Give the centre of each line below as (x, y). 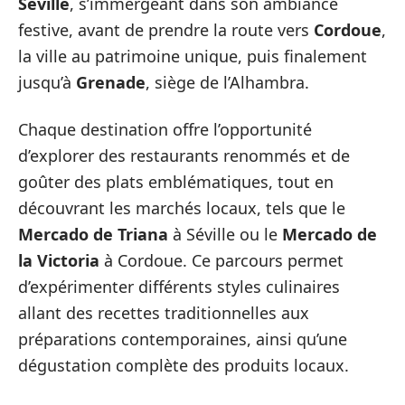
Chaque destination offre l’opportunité (165, 129)
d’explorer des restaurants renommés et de (184, 155)
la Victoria (59, 260)
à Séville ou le (225, 234)
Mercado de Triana (93, 234)
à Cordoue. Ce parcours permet (221, 260)
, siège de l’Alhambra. (227, 82)
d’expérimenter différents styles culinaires (179, 286)
